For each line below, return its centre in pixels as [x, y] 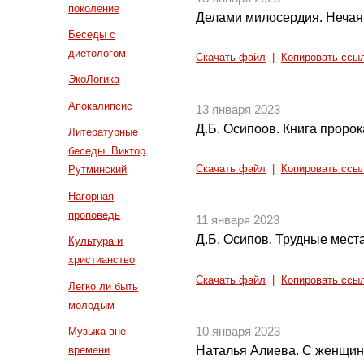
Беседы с [92, 35]
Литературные [104, 132]
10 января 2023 [238, 331]
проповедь [95, 214]
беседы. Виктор [107, 151]
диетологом [97, 54]
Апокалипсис [101, 106]
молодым [92, 305]
